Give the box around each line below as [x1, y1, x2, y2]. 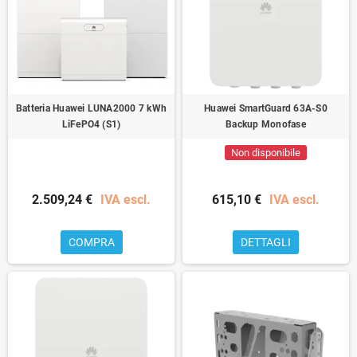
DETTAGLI [241, 235, 291, 249]
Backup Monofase [226, 118, 306, 130]
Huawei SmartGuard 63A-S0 [204, 102, 328, 114]
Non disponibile [231, 146, 300, 159]
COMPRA [68, 235, 115, 249]
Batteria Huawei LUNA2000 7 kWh [15, 102, 167, 114]
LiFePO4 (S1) [61, 118, 121, 130]
